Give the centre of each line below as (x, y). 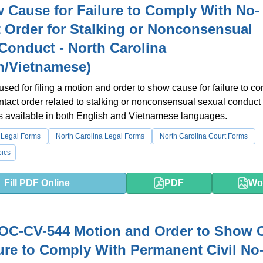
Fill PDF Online (37, 183)
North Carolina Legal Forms (100, 136)
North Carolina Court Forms (204, 136)
